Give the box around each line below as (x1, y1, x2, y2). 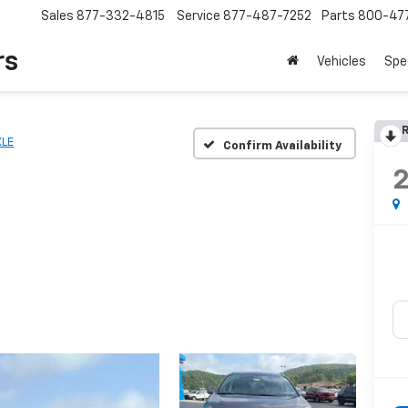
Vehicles (317, 56, 366, 69)
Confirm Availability (223, 139, 342, 152)
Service (177, 10, 220, 24)
